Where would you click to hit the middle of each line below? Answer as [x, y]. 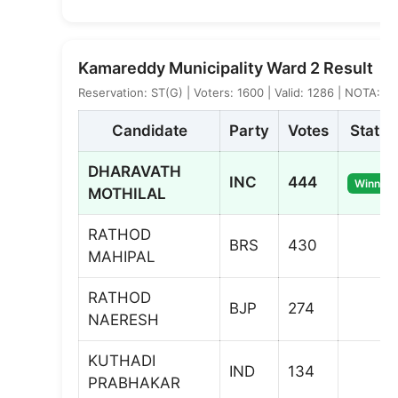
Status [373, 130]
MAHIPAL [122, 256]
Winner [373, 183]
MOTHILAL [127, 193]
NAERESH [123, 319]
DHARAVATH [135, 171]
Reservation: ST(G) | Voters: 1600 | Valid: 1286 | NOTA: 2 [235, 92]
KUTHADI [122, 360]
